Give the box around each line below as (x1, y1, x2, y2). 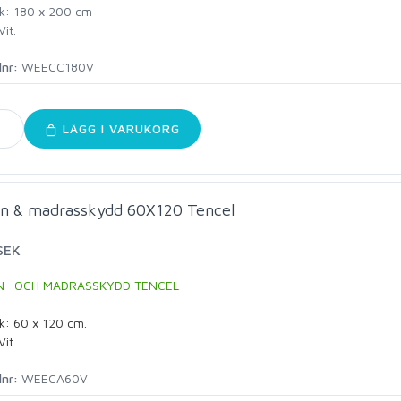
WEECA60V (21, 371, 88, 387)
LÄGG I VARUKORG (57, 121, 180, 137)
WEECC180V (21, 59, 94, 75)
